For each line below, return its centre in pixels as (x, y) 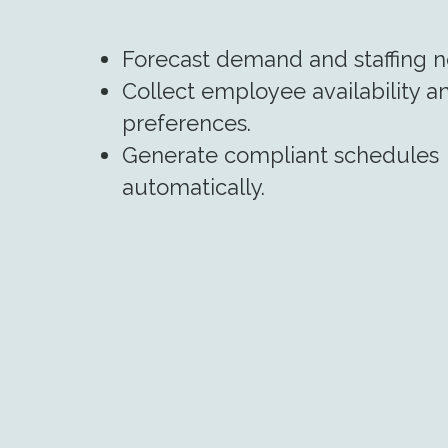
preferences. (186, 123)
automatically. (193, 187)
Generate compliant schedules (280, 155)
